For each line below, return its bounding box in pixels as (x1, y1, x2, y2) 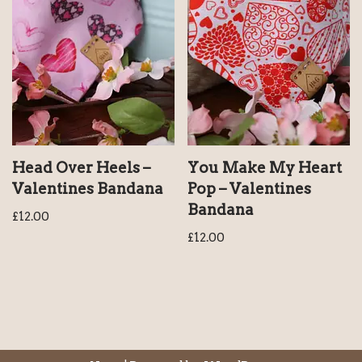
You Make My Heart (187, 158, 343, 177)
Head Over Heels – (12, 158, 150, 177)
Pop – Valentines (187, 179, 312, 198)
